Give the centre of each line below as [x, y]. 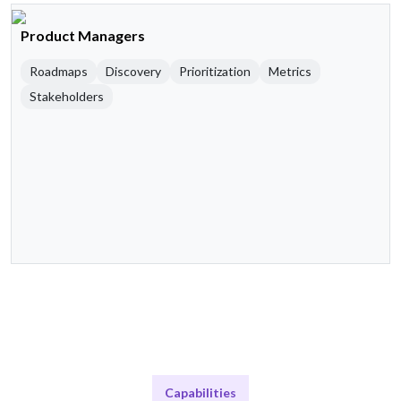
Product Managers [83, 36]
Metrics [290, 72]
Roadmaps [59, 72]
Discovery [133, 72]
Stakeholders [67, 97]
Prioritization [215, 72]
